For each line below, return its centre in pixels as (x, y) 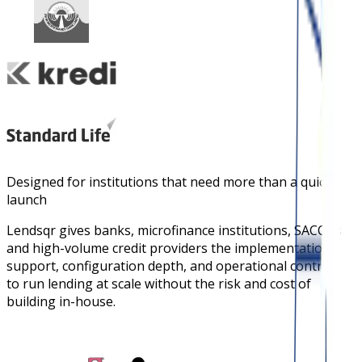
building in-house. (61, 301)
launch (27, 199)
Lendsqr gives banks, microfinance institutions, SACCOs (174, 230)
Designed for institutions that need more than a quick (169, 181)
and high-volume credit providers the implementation (168, 248)
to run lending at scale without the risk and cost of (159, 283)
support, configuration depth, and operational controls (173, 265)
